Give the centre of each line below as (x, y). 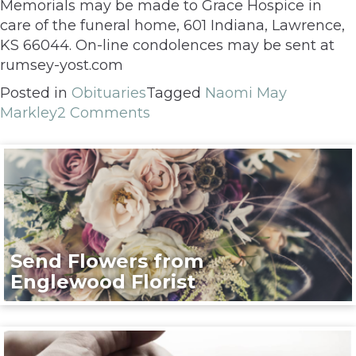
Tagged (176, 93)
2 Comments (104, 112)
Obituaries (109, 93)
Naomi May (246, 93)
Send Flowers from (107, 261)
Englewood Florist (103, 281)
